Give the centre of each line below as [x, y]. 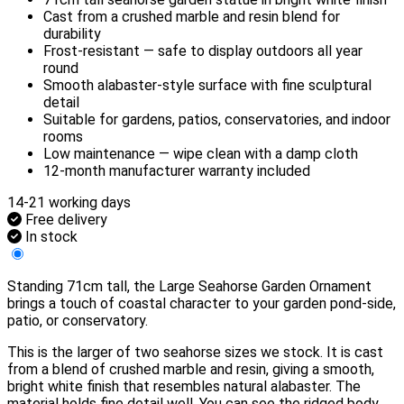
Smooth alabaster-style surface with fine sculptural [207, 86]
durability [72, 34]
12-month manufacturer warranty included [177, 171]
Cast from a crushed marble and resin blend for [192, 17]
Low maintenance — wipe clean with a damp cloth [201, 154]
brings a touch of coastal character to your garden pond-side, [202, 304]
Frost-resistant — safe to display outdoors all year [203, 51]
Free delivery [66, 220]
